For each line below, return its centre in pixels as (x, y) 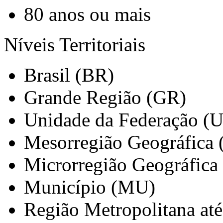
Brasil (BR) (69, 75)
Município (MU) (90, 187)
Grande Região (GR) (105, 97)
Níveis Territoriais (75, 45)
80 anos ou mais (87, 14)
